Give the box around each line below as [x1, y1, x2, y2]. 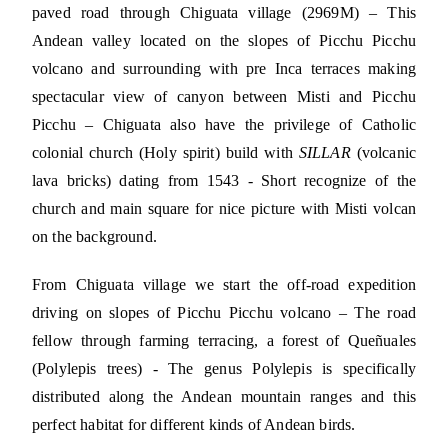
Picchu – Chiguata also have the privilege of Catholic [32, 116, 416, 134]
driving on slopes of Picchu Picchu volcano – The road [32, 304, 416, 322]
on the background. [32, 228, 157, 246]
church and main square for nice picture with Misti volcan [32, 200, 416, 218]
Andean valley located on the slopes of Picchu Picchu [32, 32, 416, 50]
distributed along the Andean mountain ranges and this [32, 388, 416, 406]
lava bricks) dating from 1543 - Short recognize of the [32, 172, 416, 190]
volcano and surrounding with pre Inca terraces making [32, 60, 416, 78]
